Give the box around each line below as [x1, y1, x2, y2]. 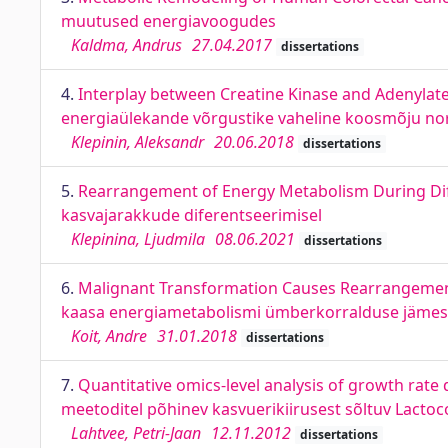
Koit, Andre [71, 325, 147, 347]
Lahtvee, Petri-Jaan [71, 422, 201, 444]
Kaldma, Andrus [71, 34, 182, 56]
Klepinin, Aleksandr [71, 131, 204, 153]
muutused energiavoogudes [61, 10, 276, 32]
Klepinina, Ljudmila [71, 228, 205, 250]
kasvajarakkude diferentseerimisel [61, 204, 322, 226]
